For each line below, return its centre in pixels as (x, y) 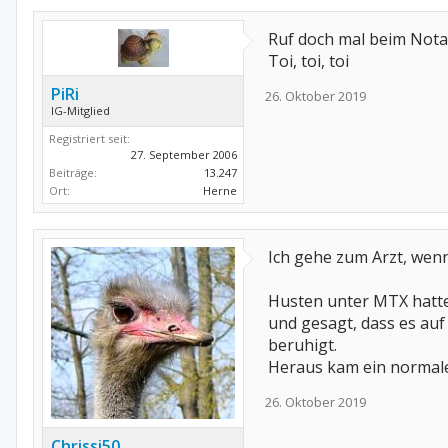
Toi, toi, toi (308, 61)
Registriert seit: (89, 138)
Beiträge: (73, 172)
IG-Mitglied (80, 110)
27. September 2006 (184, 154)
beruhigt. (302, 345)
